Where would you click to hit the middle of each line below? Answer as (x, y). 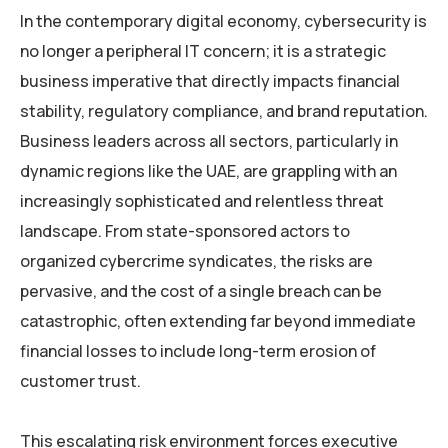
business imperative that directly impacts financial (210, 81)
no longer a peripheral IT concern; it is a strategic (203, 51)
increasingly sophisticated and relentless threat (202, 201)
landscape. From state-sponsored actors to (185, 231)
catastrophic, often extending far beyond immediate (218, 321)
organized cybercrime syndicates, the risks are (196, 261)
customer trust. (80, 381)
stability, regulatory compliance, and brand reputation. (224, 111)
